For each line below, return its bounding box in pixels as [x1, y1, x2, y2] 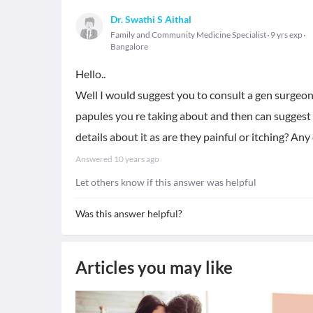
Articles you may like [75, 257, 233, 277]
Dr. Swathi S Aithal [110, 13, 191, 25]
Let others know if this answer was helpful [75, 176, 256, 188]
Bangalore [110, 41, 148, 52]
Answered [75, 154, 114, 164]
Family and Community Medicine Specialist [110, 29, 266, 40]
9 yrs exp [269, 29, 304, 40]
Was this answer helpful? [75, 208, 182, 219]
